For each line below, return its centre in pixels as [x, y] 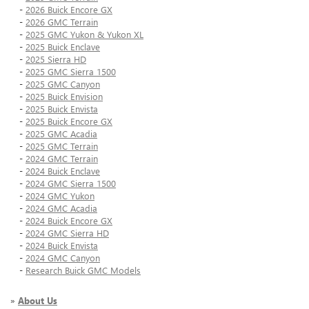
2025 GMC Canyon [63, 84]
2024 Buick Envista [62, 246]
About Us [38, 301]
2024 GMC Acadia [61, 208]
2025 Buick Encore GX [69, 121]
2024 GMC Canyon [63, 258]
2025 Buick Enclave [63, 47]
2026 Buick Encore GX [69, 10]
